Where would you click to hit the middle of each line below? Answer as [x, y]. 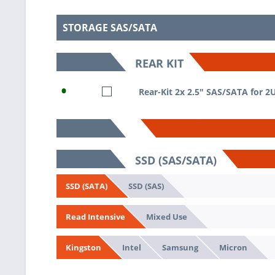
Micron [233, 247]
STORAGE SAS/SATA [110, 27]
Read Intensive [95, 216]
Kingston [83, 247]
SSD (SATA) [87, 186]
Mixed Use [166, 216]
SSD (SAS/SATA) [176, 160]
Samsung [180, 247]
